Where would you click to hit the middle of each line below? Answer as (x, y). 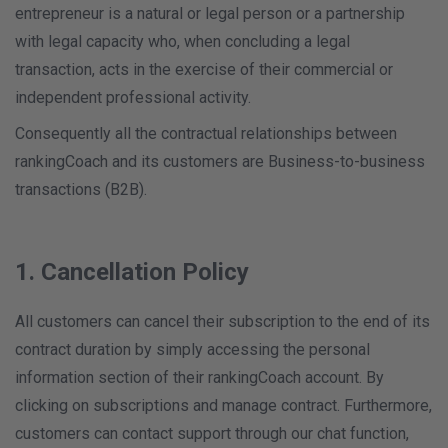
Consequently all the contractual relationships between (206, 133)
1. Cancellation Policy (132, 272)
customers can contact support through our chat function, (212, 433)
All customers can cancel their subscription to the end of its (222, 321)
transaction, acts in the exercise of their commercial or (204, 69)
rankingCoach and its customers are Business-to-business (220, 161)
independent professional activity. (133, 97)
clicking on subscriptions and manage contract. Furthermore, (223, 405)
